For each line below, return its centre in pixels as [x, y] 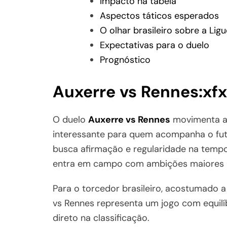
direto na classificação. [101, 218]
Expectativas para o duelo [154, 45]
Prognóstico [125, 60]
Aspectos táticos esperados [159, 15]
